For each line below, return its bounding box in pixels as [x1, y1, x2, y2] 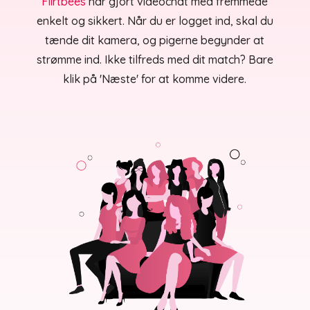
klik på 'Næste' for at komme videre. [63, 72, 247, 86]
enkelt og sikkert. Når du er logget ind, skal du [36, 14, 273, 28]
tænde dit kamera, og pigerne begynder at [45, 33, 265, 48]
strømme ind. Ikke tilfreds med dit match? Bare [36, 53, 273, 67]
